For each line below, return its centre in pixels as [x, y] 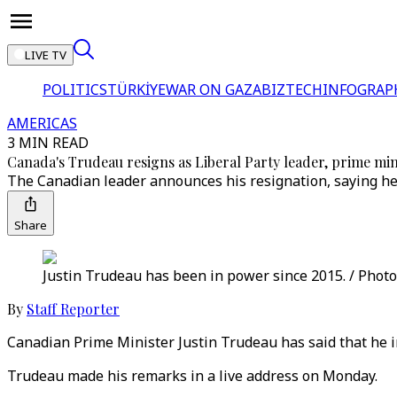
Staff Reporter [73, 309]
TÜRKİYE [136, 90]
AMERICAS [42, 123]
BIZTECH [292, 90]
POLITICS [75, 90]
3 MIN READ [48, 143]
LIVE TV [46, 55]
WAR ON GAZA [214, 90]
